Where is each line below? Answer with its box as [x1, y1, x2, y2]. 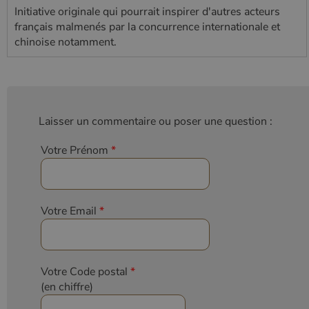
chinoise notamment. [14, 34, 117, 50]
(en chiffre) [41, 279, 93, 295]
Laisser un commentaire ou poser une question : [39, 113, 272, 129]
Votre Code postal [41, 263, 128, 279]
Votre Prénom [41, 142, 108, 158]
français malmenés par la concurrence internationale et [14, 19, 280, 34]
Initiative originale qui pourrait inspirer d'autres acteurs [14, 3, 280, 19]
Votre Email [41, 203, 97, 219]
